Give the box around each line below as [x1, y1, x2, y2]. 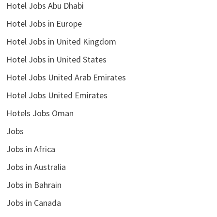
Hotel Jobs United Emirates [6, 89, 108, 101]
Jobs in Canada [6, 197, 61, 208]
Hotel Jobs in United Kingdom [6, 35, 116, 47]
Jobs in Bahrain [6, 179, 62, 190]
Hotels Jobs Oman [6, 107, 74, 119]
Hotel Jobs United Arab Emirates [6, 71, 126, 83]
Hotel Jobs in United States [6, 53, 107, 65]
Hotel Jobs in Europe [6, 17, 82, 29]
